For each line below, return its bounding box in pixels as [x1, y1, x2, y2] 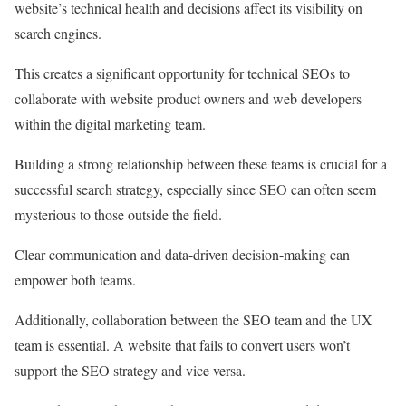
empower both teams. [14, 270, 136, 290]
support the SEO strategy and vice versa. [14, 361, 250, 381]
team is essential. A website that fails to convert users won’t [14, 335, 350, 355]
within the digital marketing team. [14, 114, 210, 134]
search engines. [14, 24, 106, 43]
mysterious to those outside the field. [14, 205, 227, 225]
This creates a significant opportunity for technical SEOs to [14, 63, 350, 83]
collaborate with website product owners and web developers [14, 89, 362, 109]
